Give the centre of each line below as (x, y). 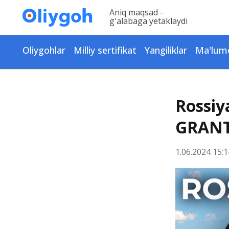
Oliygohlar (44, 50)
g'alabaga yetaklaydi (148, 21)
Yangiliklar (166, 50)
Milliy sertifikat (105, 50)
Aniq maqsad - (136, 12)
